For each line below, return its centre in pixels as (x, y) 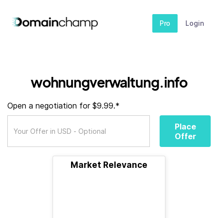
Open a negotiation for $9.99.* (64, 106)
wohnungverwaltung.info (109, 82)
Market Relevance (109, 165)
